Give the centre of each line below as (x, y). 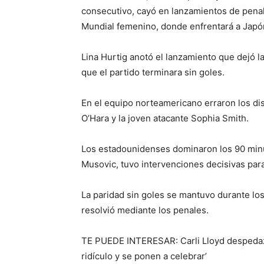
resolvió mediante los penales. (145, 210)
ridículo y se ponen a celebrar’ (144, 256)
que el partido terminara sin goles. (153, 72)
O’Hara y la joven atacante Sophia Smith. (165, 118)
